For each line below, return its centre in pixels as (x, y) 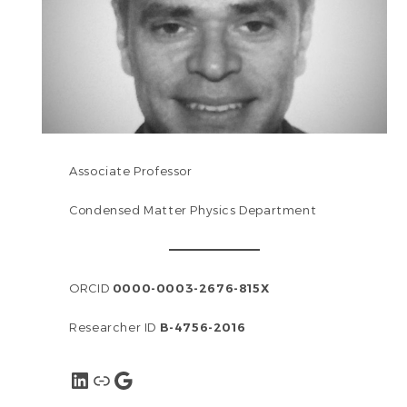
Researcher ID (114, 327)
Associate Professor (131, 171)
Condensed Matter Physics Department (193, 210)
